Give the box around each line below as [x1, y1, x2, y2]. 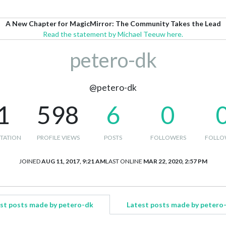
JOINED [19, 157, 40, 165]
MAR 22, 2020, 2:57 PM [143, 157, 207, 165]
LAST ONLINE [105, 157, 142, 165]
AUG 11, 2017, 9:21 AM [41, 157, 105, 165]
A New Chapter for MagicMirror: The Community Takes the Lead [5, 19, 221, 28]
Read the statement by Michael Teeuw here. [43, 30, 183, 38]
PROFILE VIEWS [36, 134, 80, 141]
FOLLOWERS [150, 134, 186, 141]
